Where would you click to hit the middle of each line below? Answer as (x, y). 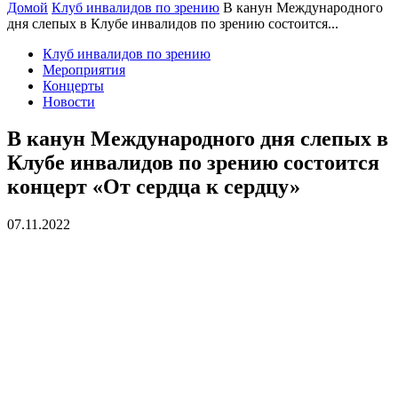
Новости (69, 101)
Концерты (73, 85)
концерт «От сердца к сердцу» (154, 187)
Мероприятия (84, 69)
